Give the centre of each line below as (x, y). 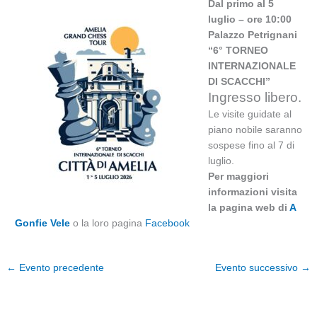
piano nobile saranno (255, 129)
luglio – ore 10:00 (249, 19)
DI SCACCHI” (239, 81)
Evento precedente (60, 267)
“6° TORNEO (238, 50)
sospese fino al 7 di (251, 145)
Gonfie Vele (44, 223)
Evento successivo (258, 267)
